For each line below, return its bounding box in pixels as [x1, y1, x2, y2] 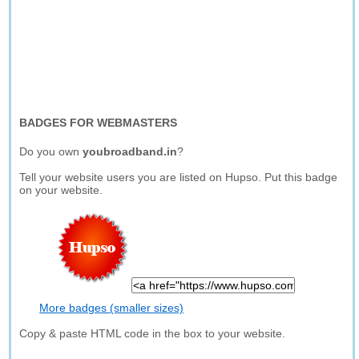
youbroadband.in [83, 145, 178, 158]
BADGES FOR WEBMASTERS [19, 116, 178, 129]
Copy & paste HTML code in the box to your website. [19, 327, 286, 340]
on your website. [19, 184, 103, 196]
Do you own [19, 145, 83, 158]
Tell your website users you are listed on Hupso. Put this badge [19, 171, 338, 184]
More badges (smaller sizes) [39, 301, 184, 314]
